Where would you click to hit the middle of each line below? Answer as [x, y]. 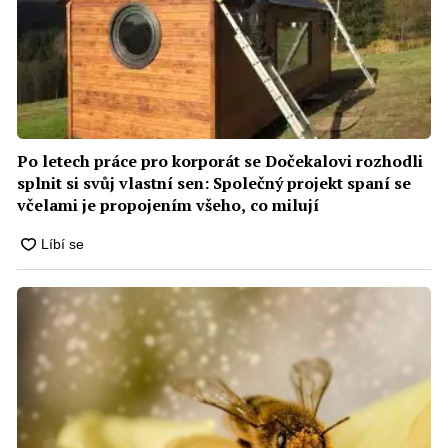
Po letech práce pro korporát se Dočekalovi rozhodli [219, 161]
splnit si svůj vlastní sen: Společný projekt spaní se [213, 183]
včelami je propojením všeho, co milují [167, 205]
